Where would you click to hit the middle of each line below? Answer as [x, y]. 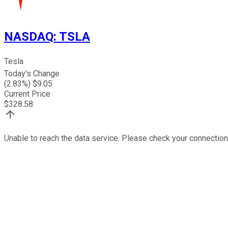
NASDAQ [29, 36]
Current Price [27, 94]
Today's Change [32, 74]
